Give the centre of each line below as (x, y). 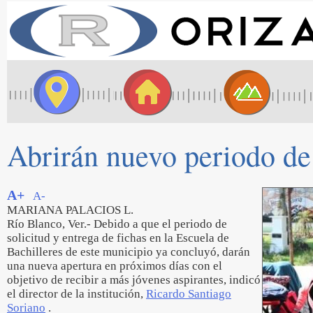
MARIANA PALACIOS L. (70, 210)
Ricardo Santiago (189, 294)
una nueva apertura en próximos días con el (115, 266)
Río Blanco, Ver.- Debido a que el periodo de (117, 224)
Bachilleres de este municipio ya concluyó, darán (129, 252)
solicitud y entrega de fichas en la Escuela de (118, 238)
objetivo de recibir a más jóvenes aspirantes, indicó (134, 280)
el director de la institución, (77, 294)
